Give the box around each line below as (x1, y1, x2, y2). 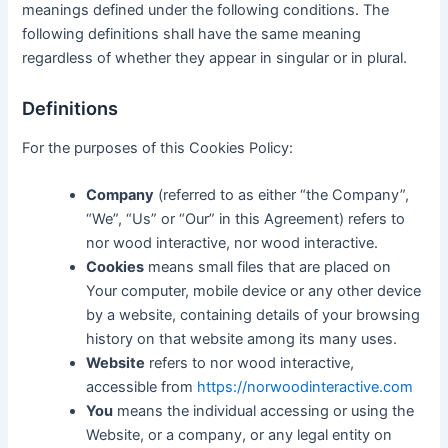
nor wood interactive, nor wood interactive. (86, 234, 379, 253)
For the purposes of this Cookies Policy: (22, 138, 294, 157)
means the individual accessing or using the (113, 402, 415, 421)
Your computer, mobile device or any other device (86, 282, 422, 301)
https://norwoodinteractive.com (197, 378, 414, 397)
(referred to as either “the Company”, (154, 186, 410, 205)
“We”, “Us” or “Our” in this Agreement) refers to (86, 210, 406, 229)
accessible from (86, 378, 198, 397)
